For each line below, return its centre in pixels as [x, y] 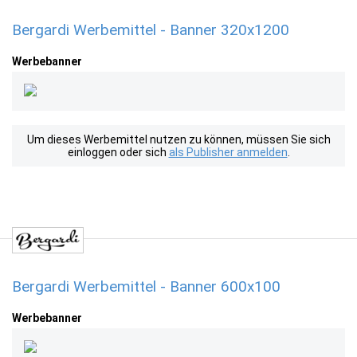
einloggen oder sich [118, 152]
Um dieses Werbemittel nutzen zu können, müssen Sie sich [178, 139]
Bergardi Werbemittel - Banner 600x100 [146, 286]
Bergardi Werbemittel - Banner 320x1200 [151, 30]
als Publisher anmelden [228, 152]
